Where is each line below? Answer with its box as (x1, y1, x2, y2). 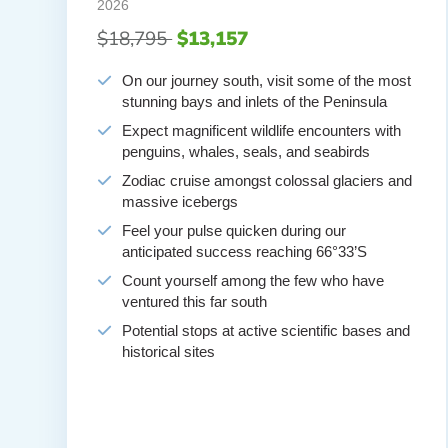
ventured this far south (122, 293, 268, 311)
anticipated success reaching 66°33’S (122, 243, 368, 261)
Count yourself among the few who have (122, 272, 385, 290)
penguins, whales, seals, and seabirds (122, 143, 371, 161)
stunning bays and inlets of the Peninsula (122, 93, 388, 111)
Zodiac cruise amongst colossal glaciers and (122, 172, 413, 190)
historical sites (122, 343, 216, 361)
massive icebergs (122, 193, 239, 211)
